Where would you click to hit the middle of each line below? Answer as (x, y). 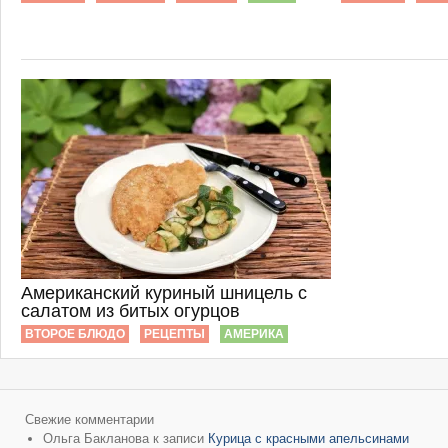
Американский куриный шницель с (164, 293)
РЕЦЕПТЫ (174, 334)
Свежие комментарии (89, 419)
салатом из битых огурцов (130, 311)
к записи (178, 438)
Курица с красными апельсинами (308, 438)
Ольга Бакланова (96, 438)
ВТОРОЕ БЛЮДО (75, 334)
